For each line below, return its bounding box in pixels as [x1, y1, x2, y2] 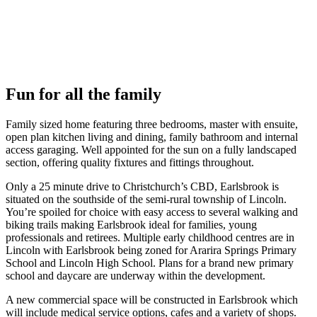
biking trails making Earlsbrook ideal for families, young [6, 218, 257, 231]
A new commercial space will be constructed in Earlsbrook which [6, 293, 298, 306]
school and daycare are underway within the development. [6, 269, 268, 282]
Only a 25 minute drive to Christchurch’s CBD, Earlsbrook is [6, 180, 279, 192]
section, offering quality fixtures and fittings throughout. [6, 156, 254, 168]
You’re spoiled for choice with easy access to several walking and [6, 205, 298, 218]
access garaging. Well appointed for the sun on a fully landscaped [6, 143, 296, 156]
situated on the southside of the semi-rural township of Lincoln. [6, 192, 287, 205]
